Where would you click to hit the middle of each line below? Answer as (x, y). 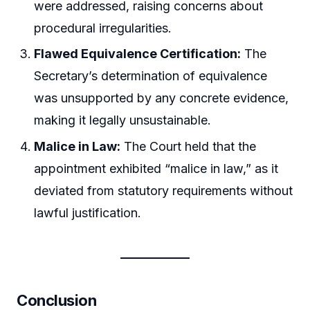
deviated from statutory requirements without (164, 190)
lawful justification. (88, 212)
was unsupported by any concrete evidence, (162, 98)
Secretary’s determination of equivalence (151, 76)
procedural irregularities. (103, 28)
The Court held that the (189, 146)
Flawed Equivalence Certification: (138, 54)
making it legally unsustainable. (123, 120)
